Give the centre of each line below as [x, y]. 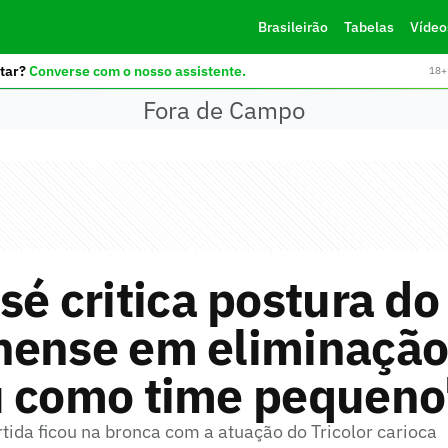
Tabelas [368, 27]
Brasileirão [292, 27]
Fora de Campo [224, 109]
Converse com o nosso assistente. [137, 70]
